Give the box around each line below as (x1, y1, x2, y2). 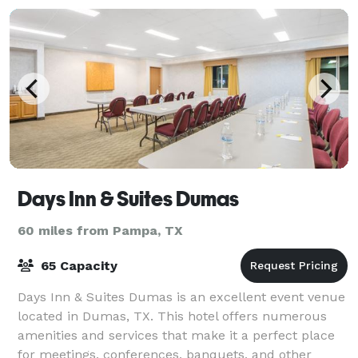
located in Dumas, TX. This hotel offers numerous (18, 308, 327, 324)
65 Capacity (37, 257, 117, 273)
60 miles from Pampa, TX (18, 222, 183, 238)
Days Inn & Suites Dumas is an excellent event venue (18, 288, 345, 304)
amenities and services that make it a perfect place (18, 327, 335, 343)
